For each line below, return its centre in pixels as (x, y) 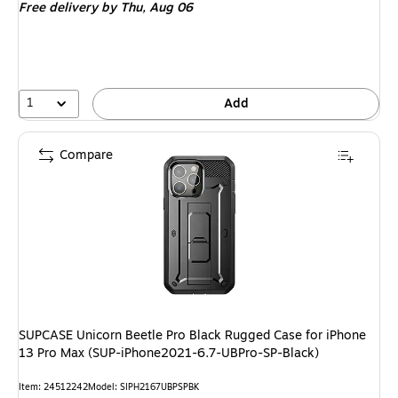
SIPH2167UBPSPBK (159, 387)
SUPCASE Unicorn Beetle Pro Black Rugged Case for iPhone (192, 335)
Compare (86, 155)
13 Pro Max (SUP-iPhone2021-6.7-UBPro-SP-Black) (169, 353)
